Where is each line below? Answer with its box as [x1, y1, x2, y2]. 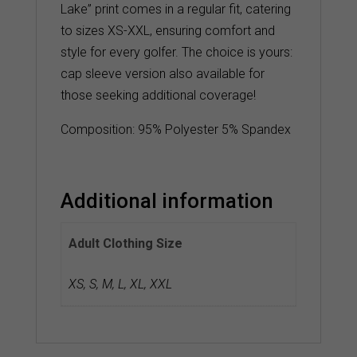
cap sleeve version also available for [60, 66, 265, 82]
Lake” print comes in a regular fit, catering [60, 2, 291, 18]
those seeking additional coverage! [60, 88, 256, 104]
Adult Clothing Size [69, 236, 183, 252]
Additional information [60, 189, 273, 214]
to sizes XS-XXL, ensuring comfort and [60, 23, 275, 39]
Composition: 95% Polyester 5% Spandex [60, 122, 291, 138]
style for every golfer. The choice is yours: [60, 45, 292, 61]
